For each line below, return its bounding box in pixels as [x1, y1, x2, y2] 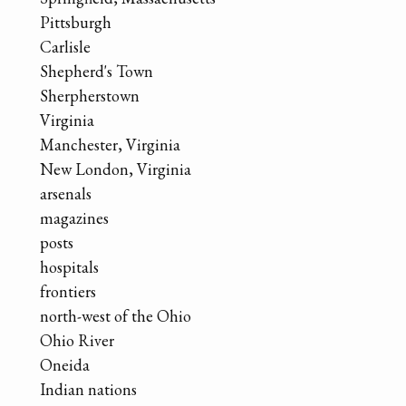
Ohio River [40, 329, 114, 351]
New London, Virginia [40, 158, 191, 179]
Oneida [40, 353, 90, 375]
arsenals [40, 182, 92, 204]
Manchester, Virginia [40, 133, 180, 155]
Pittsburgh [40, 11, 111, 33]
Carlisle [40, 35, 91, 57]
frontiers [40, 280, 96, 302]
